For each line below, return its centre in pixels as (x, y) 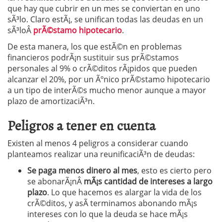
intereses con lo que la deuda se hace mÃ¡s (108, 214)
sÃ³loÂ (20, 30)
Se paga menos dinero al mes (82, 170)
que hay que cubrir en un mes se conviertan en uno (104, 8)
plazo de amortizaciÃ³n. (51, 101)
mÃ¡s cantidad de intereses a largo (148, 181)
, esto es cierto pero (174, 170)
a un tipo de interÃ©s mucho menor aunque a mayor (107, 90)
